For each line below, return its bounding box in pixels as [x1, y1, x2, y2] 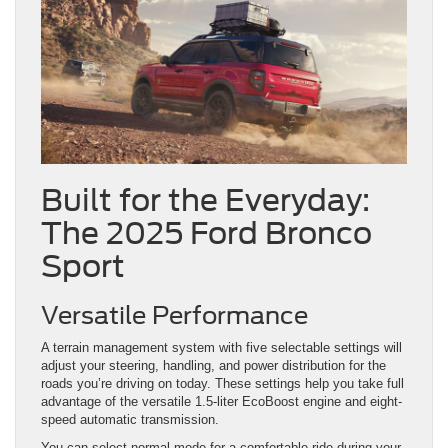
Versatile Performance [41, 301, 308, 331]
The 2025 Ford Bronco [41, 215, 372, 252]
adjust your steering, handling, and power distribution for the [41, 358, 386, 374]
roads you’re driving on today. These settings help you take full [41, 376, 404, 392]
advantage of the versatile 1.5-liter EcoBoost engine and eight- [41, 394, 402, 410]
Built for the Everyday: [41, 182, 370, 219]
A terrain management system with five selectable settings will [41, 340, 402, 356]
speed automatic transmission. [41, 412, 219, 428]
